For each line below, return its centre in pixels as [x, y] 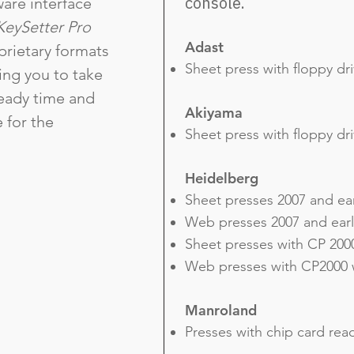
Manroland [221, 310]
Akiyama [214, 113]
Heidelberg [222, 178]
